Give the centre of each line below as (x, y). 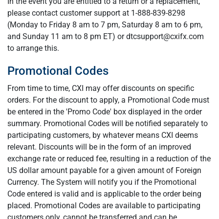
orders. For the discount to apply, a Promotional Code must (108, 100)
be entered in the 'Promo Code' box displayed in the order (105, 112)
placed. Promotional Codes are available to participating (104, 206)
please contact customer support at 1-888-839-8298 (96, 13)
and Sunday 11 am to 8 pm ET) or (67, 36)
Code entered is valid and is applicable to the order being (104, 194)
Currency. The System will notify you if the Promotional (102, 182)
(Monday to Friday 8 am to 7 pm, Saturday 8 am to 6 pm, (105, 25)
